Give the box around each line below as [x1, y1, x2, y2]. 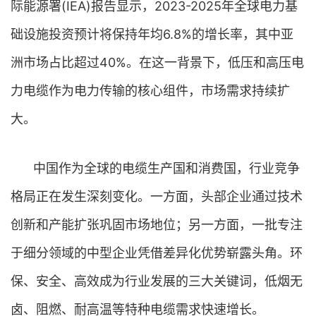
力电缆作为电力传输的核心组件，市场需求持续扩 [11, 83, 290, 98]
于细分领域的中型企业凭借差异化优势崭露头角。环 [11, 245, 303, 260]
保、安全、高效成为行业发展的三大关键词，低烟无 [11, 274, 303, 288]
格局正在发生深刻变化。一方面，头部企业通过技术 [11, 189, 303, 204]
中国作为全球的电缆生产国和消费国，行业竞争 [33, 161, 300, 176]
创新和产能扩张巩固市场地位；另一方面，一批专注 [11, 217, 303, 232]
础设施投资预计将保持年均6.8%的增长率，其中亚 [11, 27, 293, 42]
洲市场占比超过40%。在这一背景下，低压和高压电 [11, 55, 304, 70]
